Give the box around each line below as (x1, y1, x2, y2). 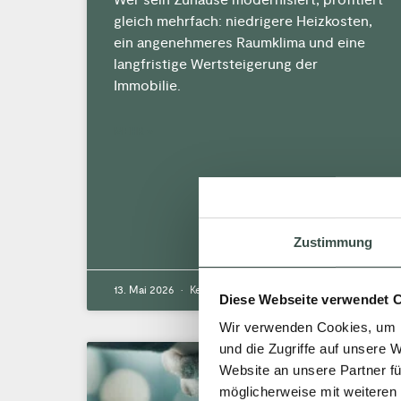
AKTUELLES (321, 363, 381, 378)
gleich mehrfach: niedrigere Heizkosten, (114, 12, 372, 30)
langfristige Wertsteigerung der (114, 55, 318, 73)
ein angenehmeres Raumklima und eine (114, 33, 365, 52)
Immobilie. (114, 76, 181, 95)
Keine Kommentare (187, 283, 280, 297)
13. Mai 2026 (114, 283, 176, 297)
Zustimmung (293, 234, 373, 250)
